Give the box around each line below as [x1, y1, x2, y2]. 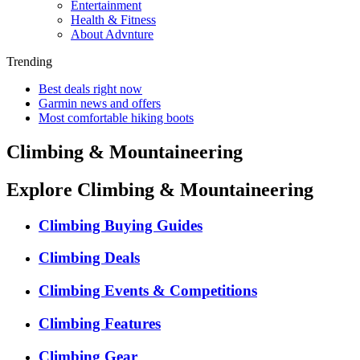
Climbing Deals [39, 249, 140, 267]
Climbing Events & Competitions [39, 282, 257, 300]
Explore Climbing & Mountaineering [6, 178, 313, 200]
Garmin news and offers [39, 96, 161, 110]
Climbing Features [39, 314, 161, 332]
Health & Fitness [71, 13, 156, 27]
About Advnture [71, 27, 153, 41]
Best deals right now [39, 82, 142, 96]
